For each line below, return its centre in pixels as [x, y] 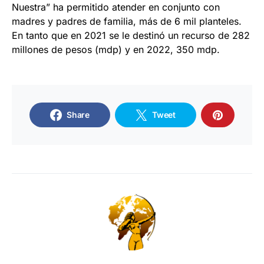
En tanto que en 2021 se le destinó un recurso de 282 [131, 36]
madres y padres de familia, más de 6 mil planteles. [127, 22]
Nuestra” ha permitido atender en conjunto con [116, 7]
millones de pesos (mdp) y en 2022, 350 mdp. [116, 50]
